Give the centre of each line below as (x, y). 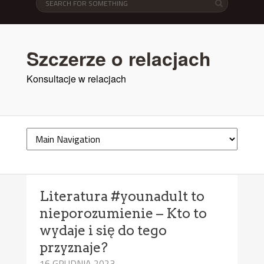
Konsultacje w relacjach (76, 78)
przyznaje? (74, 247)
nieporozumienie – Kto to (123, 213)
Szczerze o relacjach (118, 58)
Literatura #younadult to (122, 196)
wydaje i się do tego (103, 230)
